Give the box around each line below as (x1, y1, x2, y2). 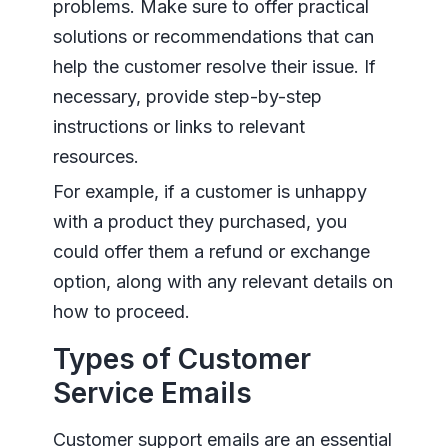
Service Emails (52, 376, 252, 411)
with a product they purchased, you (52, 211, 347, 233)
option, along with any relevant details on (52, 271, 393, 293)
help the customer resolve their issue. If (52, 56, 376, 78)
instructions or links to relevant (52, 116, 305, 138)
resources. (52, 146, 139, 168)
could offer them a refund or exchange (52, 241, 370, 263)
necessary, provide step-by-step (52, 86, 322, 108)
